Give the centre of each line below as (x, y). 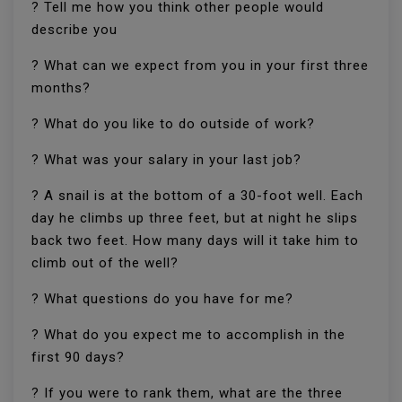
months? (61, 88)
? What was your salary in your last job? (166, 160)
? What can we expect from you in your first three (200, 66)
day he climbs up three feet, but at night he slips (195, 218)
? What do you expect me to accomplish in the (188, 335)
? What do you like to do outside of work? (173, 124)
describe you (74, 30)
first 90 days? (78, 357)
